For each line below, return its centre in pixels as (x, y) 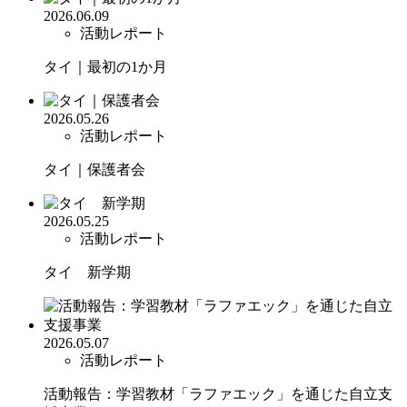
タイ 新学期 (87, 272)
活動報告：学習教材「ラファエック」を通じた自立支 (218, 393)
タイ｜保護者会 (94, 169)
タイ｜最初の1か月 (105, 66)
